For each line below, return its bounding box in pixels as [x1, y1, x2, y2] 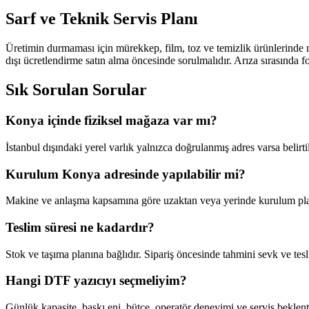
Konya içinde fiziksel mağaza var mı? [6, 113, 217, 128]
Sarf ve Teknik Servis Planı [6, 10, 198, 28]
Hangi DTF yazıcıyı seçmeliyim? [6, 273, 187, 288]
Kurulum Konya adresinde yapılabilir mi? [6, 166, 246, 181]
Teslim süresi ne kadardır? [6, 219, 154, 235]
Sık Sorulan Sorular [6, 81, 147, 99]
